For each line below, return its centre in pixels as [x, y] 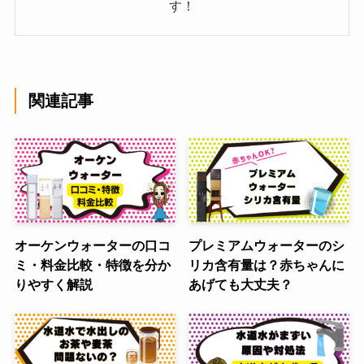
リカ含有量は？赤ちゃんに [267, 265]
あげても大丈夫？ [241, 285]
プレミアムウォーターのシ [267, 246]
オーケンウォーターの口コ [92, 246]
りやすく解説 [53, 285]
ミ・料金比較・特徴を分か [92, 265]
